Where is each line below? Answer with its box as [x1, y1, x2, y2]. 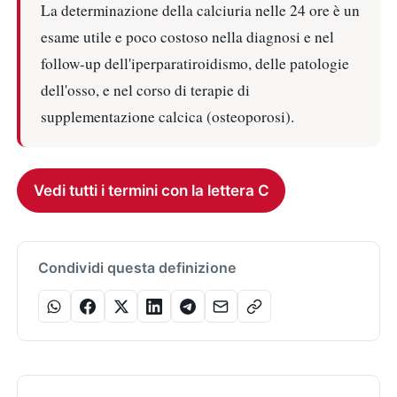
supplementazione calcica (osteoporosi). [40, 106, 294, 128]
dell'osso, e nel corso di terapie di [40, 80, 250, 101]
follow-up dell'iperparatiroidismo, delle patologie [40, 53, 349, 74]
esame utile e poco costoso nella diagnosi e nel [40, 27, 334, 48]
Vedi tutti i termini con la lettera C [33, 181, 269, 199]
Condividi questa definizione [37, 259, 237, 277]
